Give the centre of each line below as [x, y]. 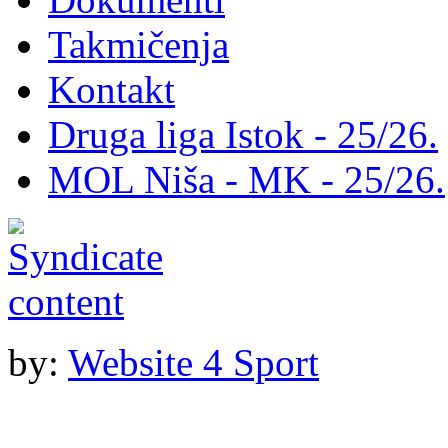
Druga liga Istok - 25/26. [243, 134]
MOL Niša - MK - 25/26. [246, 179]
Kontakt [111, 89]
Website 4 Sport [193, 362]
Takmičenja [138, 44]
